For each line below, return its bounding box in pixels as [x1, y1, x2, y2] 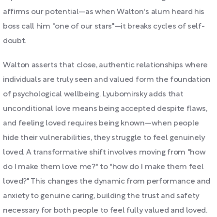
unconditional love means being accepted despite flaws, [3, 106, 207, 112]
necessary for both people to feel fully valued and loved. [3, 207, 207, 214]
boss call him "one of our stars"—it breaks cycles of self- [3, 23, 205, 30]
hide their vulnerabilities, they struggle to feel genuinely [3, 135, 205, 141]
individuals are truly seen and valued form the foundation [3, 77, 211, 83]
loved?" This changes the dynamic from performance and [3, 178, 211, 185]
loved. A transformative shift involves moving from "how [3, 149, 206, 156]
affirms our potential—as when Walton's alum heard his [3, 9, 205, 15]
